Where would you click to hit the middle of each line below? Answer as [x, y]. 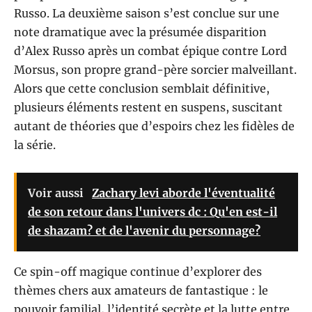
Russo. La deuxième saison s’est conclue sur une [147, 14]
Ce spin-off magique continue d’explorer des [138, 272]
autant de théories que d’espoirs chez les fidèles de [154, 126]
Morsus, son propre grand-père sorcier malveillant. [155, 70]
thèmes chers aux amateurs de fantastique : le [141, 291]
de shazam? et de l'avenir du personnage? [144, 231]
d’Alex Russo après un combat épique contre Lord [150, 51]
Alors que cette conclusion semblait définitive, [142, 89]
